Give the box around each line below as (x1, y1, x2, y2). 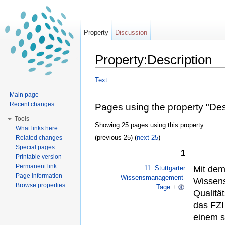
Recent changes (10, 101, 54, 108)
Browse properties (16, 182, 65, 189)
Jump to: (95, 67, 123, 75)
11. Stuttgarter (144, 164, 186, 172)
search (156, 67, 176, 75)
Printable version (16, 153, 62, 160)
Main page (10, 91, 39, 98)
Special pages (16, 144, 55, 151)
